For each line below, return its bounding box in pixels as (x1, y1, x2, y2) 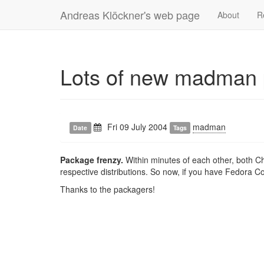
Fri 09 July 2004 (107, 121, 170, 133)
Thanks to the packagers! (60, 183, 155, 195)
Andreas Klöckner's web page (60, 7, 200, 22)
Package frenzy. (60, 154, 123, 166)
